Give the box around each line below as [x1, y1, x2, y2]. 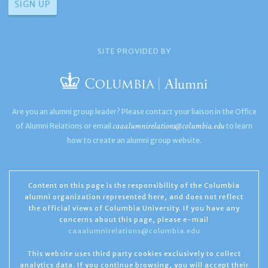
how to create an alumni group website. [66, 136, 202, 145]
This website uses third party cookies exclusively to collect [27, 249, 241, 258]
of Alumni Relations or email [16, 121, 112, 130]
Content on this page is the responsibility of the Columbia [28, 181, 240, 190]
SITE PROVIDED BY [97, 47, 171, 56]
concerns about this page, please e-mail [59, 215, 209, 224]
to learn [224, 121, 252, 130]
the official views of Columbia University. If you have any [28, 204, 240, 212]
